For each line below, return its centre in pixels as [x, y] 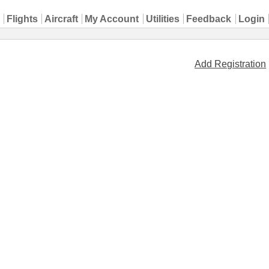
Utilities [162, 19]
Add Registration [231, 64]
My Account [112, 19]
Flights [22, 19]
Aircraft [62, 19]
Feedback [209, 19]
